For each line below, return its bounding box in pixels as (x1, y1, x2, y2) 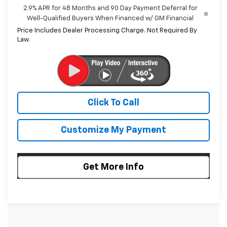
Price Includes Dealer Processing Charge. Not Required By (17, 27, 197, 34)
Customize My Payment (61, 125, 166, 135)
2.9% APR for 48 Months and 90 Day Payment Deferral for (23, 5, 198, 12)
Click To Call (88, 98, 139, 107)
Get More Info (83, 162, 144, 172)
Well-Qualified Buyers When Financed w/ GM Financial (27, 15, 194, 22)
